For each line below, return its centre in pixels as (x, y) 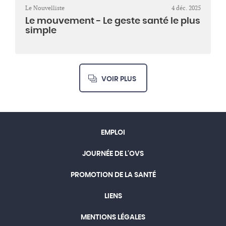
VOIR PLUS (119, 79)
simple (41, 31)
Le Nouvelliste (45, 8)
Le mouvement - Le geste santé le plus (113, 21)
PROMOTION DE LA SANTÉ (113, 175)
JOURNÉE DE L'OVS (113, 154)
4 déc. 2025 (186, 8)
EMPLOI (113, 133)
